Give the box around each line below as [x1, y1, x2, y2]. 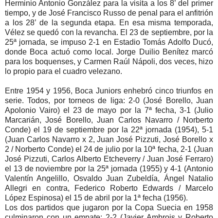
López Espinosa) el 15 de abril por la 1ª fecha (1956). [5, 194, 188, 202]
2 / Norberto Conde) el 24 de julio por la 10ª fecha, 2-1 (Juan [5, 145, 213, 154]
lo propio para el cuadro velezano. [5, 67, 122, 76]
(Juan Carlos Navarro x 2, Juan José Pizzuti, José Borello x [5, 135, 213, 144]
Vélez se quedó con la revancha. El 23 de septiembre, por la [5, 28, 213, 37]
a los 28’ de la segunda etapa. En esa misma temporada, [5, 18, 213, 27]
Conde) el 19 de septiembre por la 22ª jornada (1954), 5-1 [5, 126, 213, 134]
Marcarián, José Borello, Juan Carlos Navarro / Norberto [5, 116, 213, 125]
